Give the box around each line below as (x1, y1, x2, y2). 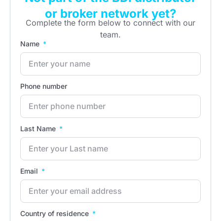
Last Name (20, 124, 58, 133)
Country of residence (20, 209, 91, 218)
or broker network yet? (45, 6, 176, 21)
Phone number (20, 81, 67, 90)
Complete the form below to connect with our (26, 17, 195, 28)
